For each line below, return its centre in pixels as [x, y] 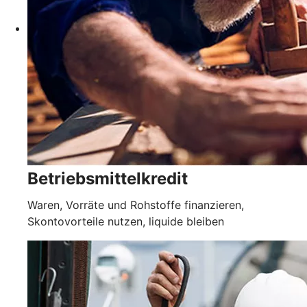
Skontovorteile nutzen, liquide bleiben [126, 222]
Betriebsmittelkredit [108, 179]
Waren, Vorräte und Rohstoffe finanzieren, [136, 205]
